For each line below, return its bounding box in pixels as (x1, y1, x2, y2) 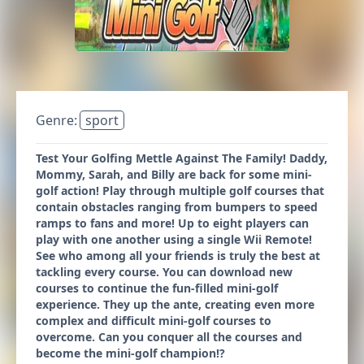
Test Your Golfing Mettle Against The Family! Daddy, (36, 150, 327, 166)
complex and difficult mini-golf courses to (36, 313, 271, 328)
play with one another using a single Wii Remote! (36, 232, 312, 247)
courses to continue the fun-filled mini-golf (36, 280, 278, 296)
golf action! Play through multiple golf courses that (36, 183, 324, 198)
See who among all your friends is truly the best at (36, 248, 320, 263)
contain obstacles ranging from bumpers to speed (36, 199, 318, 214)
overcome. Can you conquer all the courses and (36, 329, 302, 344)
